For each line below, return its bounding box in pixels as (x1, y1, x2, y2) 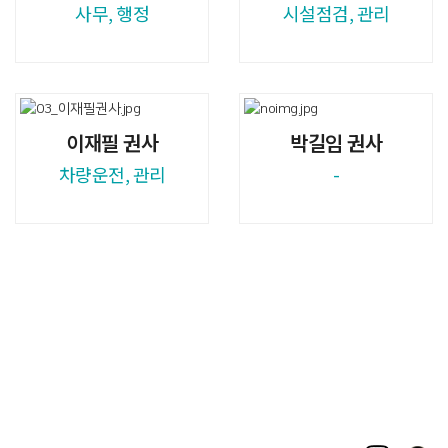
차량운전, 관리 (58, 160, 166, 187)
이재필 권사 (66, 127, 158, 157)
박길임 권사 (290, 127, 382, 157)
